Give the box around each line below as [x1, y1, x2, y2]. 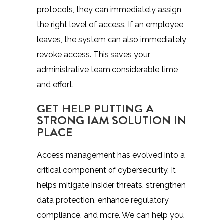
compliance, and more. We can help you [37, 210, 184, 220]
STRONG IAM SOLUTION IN [37, 111, 186, 128]
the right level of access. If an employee [37, 19, 183, 29]
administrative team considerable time [37, 64, 178, 74]
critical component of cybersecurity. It [37, 165, 176, 175]
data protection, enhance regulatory [37, 195, 169, 205]
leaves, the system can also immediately [37, 34, 186, 44]
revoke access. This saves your [37, 49, 150, 59]
